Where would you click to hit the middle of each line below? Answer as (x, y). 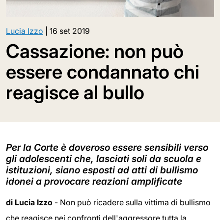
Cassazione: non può (95, 51)
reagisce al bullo (75, 92)
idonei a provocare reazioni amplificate (94, 181)
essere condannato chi (103, 71)
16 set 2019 (70, 31)
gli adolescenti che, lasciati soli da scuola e (104, 158)
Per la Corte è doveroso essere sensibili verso (107, 147)
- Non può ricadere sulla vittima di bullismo (133, 202)
